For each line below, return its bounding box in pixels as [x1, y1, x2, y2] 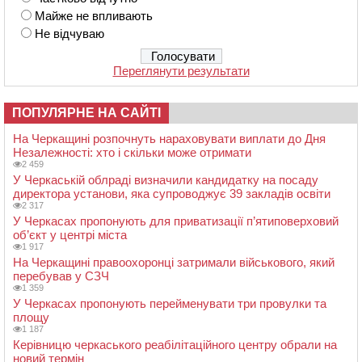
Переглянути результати [112, 63, 250, 78]
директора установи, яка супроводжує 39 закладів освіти [13, 186, 330, 200]
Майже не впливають [35, 8, 153, 23]
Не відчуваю [35, 26, 104, 40]
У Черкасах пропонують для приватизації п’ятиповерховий [13, 213, 339, 228]
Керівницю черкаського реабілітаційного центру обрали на [13, 337, 337, 351]
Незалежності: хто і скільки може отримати [13, 145, 251, 159]
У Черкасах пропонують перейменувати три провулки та [13, 296, 326, 310]
